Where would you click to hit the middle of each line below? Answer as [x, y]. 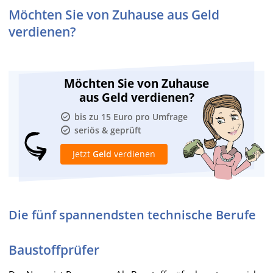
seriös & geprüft [108, 130]
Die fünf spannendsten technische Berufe [132, 214]
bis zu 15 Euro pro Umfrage [131, 116]
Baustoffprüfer [54, 250]
